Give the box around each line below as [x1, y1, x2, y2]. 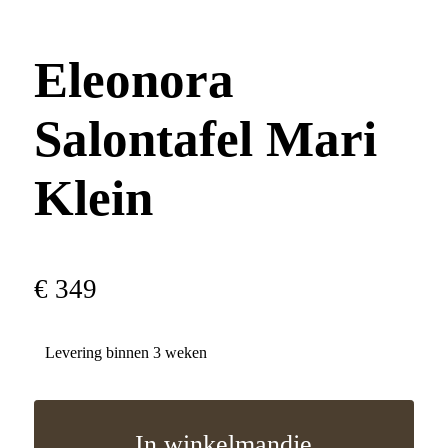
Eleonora [33, 51, 234, 109]
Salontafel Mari [33, 110, 377, 168]
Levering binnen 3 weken [44, 343, 207, 361]
